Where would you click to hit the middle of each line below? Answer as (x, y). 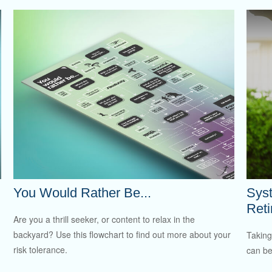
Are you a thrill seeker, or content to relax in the (104, 219)
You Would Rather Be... (83, 192)
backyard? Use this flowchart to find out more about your (122, 235)
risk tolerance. (41, 250)
